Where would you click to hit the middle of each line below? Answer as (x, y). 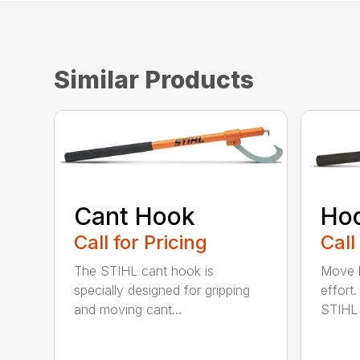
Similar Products (154, 80)
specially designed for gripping (162, 290)
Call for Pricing (141, 243)
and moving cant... (128, 310)
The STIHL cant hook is (144, 271)
